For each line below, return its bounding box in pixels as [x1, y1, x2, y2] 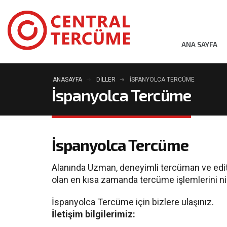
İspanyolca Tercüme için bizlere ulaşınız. [52, 197, 214, 207]
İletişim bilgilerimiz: [52, 209, 135, 219]
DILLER [96, 76, 116, 83]
